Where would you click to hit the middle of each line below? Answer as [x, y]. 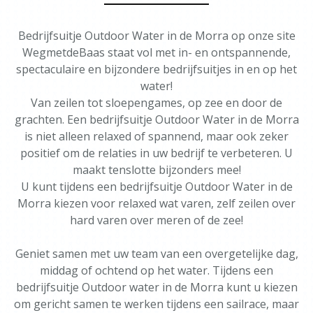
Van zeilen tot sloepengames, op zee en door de [156, 103]
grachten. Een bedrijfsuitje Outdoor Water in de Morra [156, 119]
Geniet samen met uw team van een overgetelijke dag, [156, 254]
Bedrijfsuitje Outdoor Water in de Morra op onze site [156, 36]
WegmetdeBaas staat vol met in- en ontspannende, [156, 52]
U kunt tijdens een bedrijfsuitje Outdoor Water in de [156, 187]
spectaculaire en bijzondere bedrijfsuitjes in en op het [156, 69]
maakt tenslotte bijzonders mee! [156, 170]
